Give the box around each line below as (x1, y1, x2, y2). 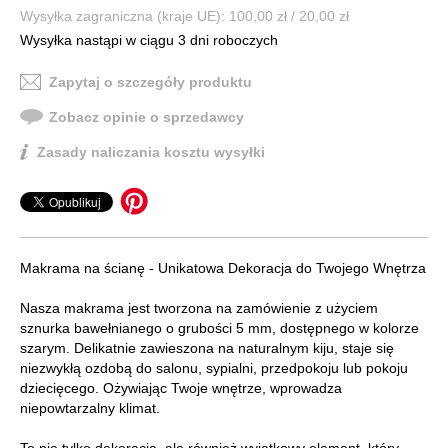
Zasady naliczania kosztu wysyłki (37, 144, 265, 161)
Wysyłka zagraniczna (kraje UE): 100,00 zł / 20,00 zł (20, 8, 349, 25)
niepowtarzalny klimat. (20, 400, 160, 417)
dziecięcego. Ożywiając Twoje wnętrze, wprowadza (20, 380, 342, 397)
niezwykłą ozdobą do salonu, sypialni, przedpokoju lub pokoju (20, 360, 408, 377)
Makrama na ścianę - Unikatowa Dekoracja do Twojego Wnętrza (20, 260, 426, 277)
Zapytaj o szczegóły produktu (49, 74, 252, 91)
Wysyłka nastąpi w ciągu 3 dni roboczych (20, 32, 278, 49)
